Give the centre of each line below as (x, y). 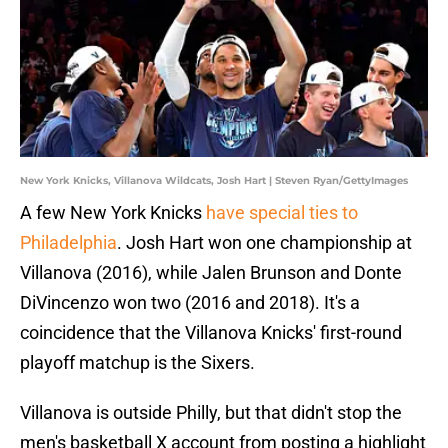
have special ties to (282, 213)
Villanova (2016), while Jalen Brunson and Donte (211, 273)
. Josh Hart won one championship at (264, 243)
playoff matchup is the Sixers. (137, 363)
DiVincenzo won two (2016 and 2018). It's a (190, 303)
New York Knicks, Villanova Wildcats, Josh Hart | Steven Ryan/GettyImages (214, 181)
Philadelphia (68, 243)
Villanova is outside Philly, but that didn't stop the (211, 413)
